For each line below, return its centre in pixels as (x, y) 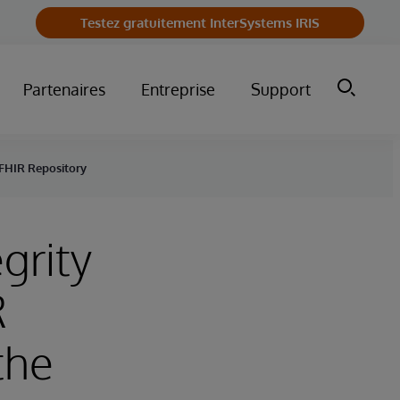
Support (281, 89)
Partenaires (64, 89)
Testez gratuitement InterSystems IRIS (200, 22)
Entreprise (178, 89)
